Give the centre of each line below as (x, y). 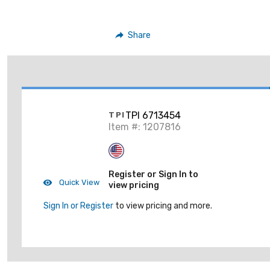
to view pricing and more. (163, 206)
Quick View (78, 182)
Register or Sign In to (153, 174)
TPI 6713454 (153, 115)
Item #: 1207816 (145, 127)
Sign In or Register (78, 206)
